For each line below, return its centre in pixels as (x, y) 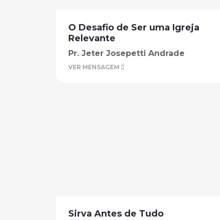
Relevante (92, 38)
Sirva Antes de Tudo (116, 214)
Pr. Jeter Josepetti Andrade (126, 53)
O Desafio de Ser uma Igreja (134, 27)
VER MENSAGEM (95, 67)
